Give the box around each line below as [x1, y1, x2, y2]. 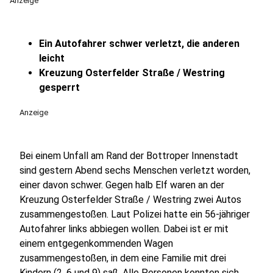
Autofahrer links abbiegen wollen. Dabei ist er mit [19, 223, 229, 235]
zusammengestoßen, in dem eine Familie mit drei [19, 252, 226, 264]
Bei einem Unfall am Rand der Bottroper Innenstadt [19, 150, 238, 161]
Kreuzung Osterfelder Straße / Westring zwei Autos [19, 194, 241, 205]
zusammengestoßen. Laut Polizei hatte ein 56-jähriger [19, 208, 250, 220]
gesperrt [39, 82, 80, 93]
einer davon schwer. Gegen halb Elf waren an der [19, 179, 224, 191]
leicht [39, 52, 65, 64]
